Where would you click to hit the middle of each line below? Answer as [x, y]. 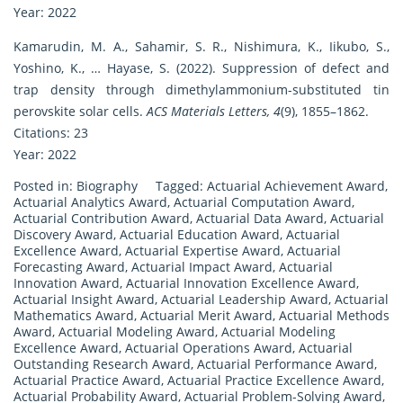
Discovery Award [63, 235]
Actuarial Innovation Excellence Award [241, 283]
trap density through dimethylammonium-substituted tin [201, 90]
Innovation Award [67, 283]
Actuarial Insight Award [84, 300]
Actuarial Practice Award [87, 381]
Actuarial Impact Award [202, 267]
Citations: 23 [51, 133]
